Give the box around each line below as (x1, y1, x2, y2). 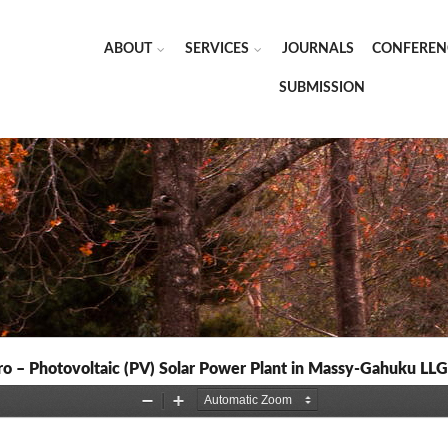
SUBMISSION (278, 81, 365, 95)
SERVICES (185, 42, 249, 56)
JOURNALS (282, 42, 354, 56)
